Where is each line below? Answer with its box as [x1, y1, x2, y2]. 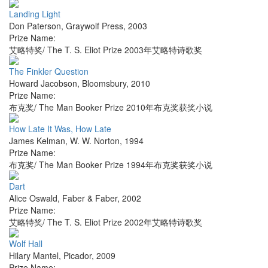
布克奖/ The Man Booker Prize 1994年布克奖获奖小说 [9, 159, 212, 171]
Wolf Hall [9, 237, 42, 250]
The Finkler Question [9, 65, 89, 78]
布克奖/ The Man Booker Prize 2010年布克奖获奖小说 [9, 101, 212, 114]
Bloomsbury [82, 77, 126, 90]
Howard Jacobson [9, 77, 77, 90]
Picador [63, 249, 92, 262]
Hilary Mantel [9, 249, 59, 262]
